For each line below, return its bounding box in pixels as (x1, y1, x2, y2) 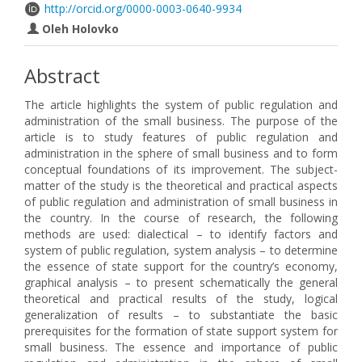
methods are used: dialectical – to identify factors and (24, 226, 338, 242)
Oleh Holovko (39, 21, 119, 36)
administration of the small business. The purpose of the (24, 113, 338, 128)
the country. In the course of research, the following (24, 210, 338, 225)
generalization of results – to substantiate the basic (24, 307, 338, 322)
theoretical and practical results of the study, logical (24, 291, 338, 306)
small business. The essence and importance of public (24, 339, 338, 355)
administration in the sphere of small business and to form (24, 145, 338, 161)
